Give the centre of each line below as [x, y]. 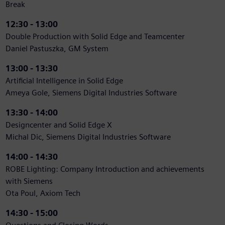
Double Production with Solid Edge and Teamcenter [95, 37]
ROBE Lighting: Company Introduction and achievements [105, 169]
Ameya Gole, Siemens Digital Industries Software [91, 93]
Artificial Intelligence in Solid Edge [64, 81]
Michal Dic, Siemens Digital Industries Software [88, 137]
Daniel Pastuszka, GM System [57, 49]
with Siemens [29, 181]
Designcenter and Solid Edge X [59, 125]
